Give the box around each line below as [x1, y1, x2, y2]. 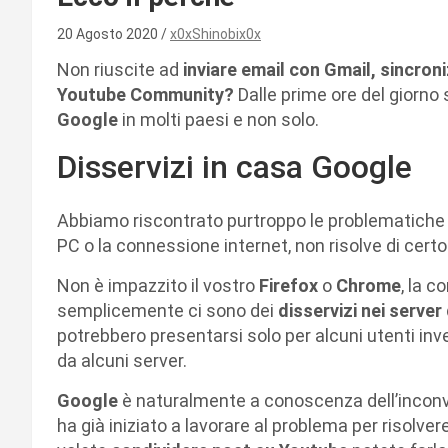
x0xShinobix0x [170, 25, 261, 42]
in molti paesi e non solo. [122, 108, 319, 130]
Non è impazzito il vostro [57, 274, 259, 296]
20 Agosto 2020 [57, 25, 161, 42]
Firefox [259, 274, 322, 296]
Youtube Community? [57, 83, 234, 105]
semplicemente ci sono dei [57, 299, 278, 321]
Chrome [336, 274, 401, 296]
